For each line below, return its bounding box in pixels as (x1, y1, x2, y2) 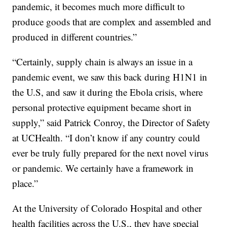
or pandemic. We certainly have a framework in (12, 162, 194, 175)
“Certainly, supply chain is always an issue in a (12, 55, 193, 68)
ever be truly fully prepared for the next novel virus (12, 146, 209, 160)
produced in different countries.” (12, 30, 137, 44)
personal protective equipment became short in (12, 101, 192, 114)
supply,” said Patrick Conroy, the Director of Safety (12, 116, 211, 129)
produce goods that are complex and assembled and (12, 15, 212, 28)
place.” (12, 177, 39, 190)
